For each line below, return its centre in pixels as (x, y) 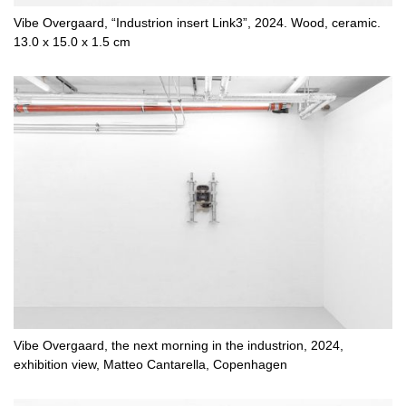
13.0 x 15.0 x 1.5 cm (72, 43)
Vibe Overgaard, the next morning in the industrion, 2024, (179, 345)
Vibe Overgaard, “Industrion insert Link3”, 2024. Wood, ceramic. (197, 24)
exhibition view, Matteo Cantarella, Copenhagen (150, 364)
